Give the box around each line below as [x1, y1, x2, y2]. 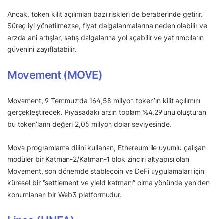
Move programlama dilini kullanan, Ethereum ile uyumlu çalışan [7, 143, 206, 152]
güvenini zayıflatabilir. [7, 45, 76, 54]
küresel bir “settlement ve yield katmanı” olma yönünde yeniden [7, 178, 210, 187]
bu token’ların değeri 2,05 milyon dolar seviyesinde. [7, 120, 172, 129]
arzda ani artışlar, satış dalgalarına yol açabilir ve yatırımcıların [7, 33, 204, 42]
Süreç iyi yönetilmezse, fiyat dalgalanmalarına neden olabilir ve [7, 22, 207, 30]
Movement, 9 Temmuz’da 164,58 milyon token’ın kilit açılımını [7, 96, 200, 105]
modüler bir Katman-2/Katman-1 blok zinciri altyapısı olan [7, 155, 189, 164]
